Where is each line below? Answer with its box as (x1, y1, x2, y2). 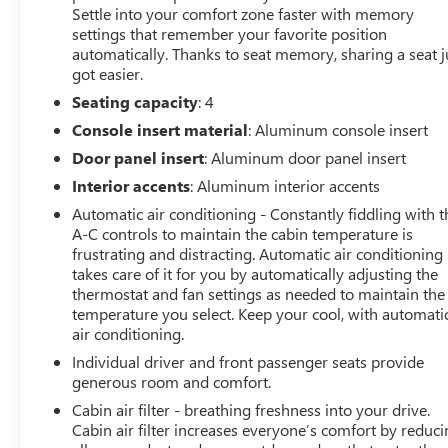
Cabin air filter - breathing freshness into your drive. (72, 399, 431, 421)
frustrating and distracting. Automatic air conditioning (72, 243, 444, 265)
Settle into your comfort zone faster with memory (72, 3, 415, 25)
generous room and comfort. (72, 371, 272, 393)
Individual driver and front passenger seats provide (72, 351, 425, 373)
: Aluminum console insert (248, 119, 429, 141)
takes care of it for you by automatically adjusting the (72, 263, 439, 285)
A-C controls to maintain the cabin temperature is (72, 223, 414, 245)
